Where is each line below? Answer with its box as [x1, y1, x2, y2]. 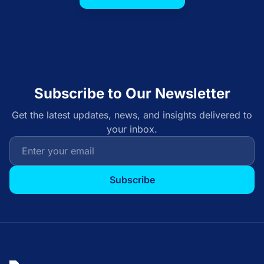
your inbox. [107, 123, 157, 135]
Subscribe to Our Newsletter [34, 85, 230, 102]
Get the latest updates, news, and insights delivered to [12, 109, 252, 121]
